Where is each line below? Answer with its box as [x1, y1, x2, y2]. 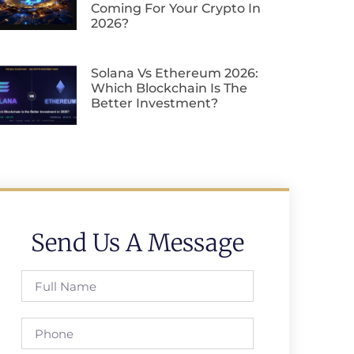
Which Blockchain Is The [91, 80, 248, 96]
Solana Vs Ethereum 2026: [91, 65, 259, 81]
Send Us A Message [31, 228, 245, 258]
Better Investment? [91, 95, 219, 111]
